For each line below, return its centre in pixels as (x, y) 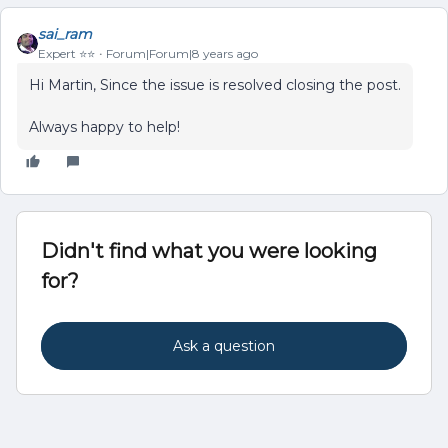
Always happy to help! (104, 127)
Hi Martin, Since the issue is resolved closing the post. (215, 85)
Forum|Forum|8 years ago (182, 53)
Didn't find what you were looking (209, 251)
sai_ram (65, 34)
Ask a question (224, 346)
